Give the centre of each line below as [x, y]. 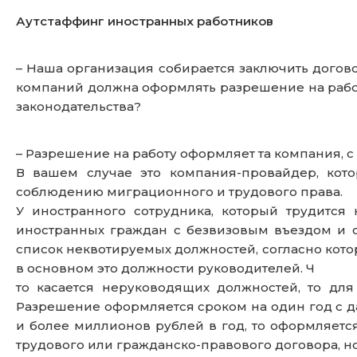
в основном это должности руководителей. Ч [165, 269]
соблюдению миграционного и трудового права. [179, 192]
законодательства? [78, 107]
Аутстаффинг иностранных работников [145, 22]
